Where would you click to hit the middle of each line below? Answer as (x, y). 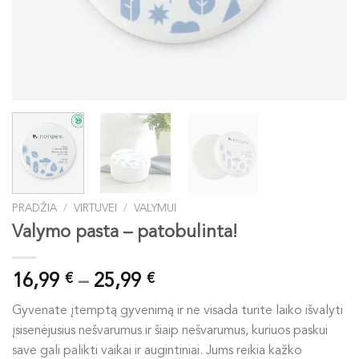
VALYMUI (155, 208)
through (189, 338)
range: (182, 300)
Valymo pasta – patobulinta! (125, 232)
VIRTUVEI (96, 208)
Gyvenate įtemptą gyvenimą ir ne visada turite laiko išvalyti (177, 311)
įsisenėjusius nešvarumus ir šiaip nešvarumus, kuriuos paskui (170, 331)
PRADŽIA (34, 208)
